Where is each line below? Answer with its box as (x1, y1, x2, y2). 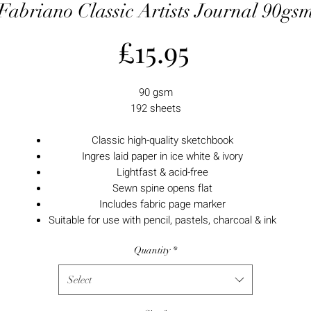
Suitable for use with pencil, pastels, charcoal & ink (49, 212, 276, 228)
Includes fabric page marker (99, 196, 226, 212)
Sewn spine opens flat (112, 180, 212, 196)
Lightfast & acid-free (117, 164, 208, 180)
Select (67, 273, 92, 286)
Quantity (134, 244, 170, 256)
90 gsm (138, 84, 173, 100)
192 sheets (130, 100, 181, 116)
